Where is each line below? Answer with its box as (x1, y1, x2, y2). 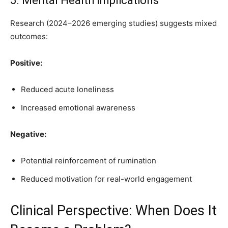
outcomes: (10, 32, 48, 41)
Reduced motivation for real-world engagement (21, 174, 192, 184)
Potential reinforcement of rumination (21, 156, 156, 165)
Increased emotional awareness (21, 103, 135, 112)
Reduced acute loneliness (21, 84, 114, 94)
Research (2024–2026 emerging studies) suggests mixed (10, 18, 217, 28)
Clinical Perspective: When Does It (10, 203, 217, 219)
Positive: (10, 58, 42, 68)
